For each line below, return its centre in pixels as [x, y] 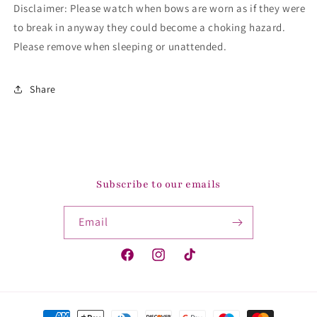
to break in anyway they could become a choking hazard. [150, 28]
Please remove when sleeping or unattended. [120, 47]
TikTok [196, 262]
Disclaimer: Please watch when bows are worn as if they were [160, 8]
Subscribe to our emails [158, 185]
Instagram [174, 262]
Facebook [141, 262]
